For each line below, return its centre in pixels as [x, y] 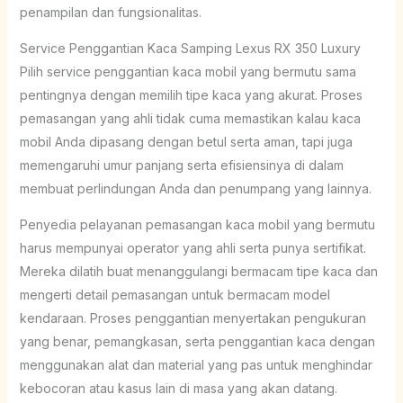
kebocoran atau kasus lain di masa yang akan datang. [178, 388]
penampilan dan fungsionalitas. [110, 12]
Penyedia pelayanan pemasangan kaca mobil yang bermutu [197, 224]
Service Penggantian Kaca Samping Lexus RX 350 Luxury [190, 48]
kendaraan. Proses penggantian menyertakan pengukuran [193, 318]
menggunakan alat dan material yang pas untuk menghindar [196, 364]
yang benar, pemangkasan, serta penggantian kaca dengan [197, 341]
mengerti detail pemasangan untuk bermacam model [175, 294]
